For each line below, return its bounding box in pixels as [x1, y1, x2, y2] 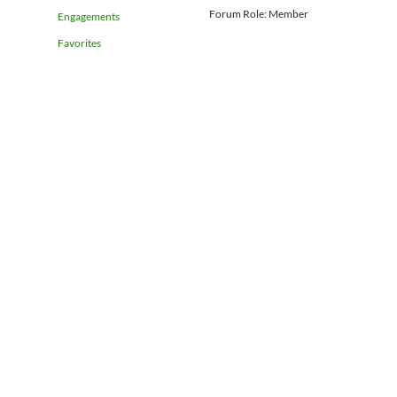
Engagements [58, 10, 120, 23]
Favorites [58, 36, 101, 50]
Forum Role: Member [209, 7, 308, 20]
